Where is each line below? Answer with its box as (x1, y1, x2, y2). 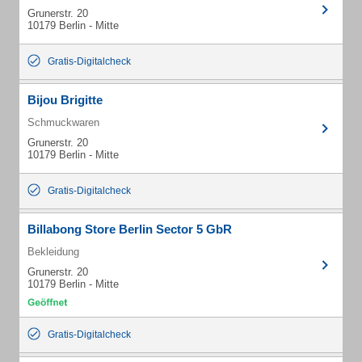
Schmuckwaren (27, 116, 99, 128)
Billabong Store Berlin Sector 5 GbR (27, 222, 232, 236)
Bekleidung (27, 246, 79, 258)
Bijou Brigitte (27, 93, 103, 107)
